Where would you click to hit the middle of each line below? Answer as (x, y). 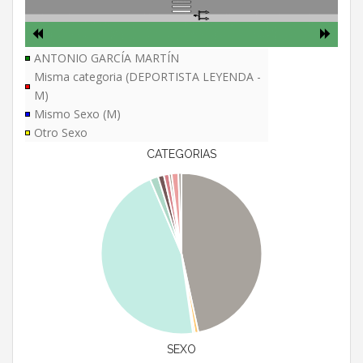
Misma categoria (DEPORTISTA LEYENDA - (147, 77)
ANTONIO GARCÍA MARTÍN (107, 58)
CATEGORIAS (181, 154)
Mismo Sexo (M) (77, 114)
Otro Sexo (61, 133)
